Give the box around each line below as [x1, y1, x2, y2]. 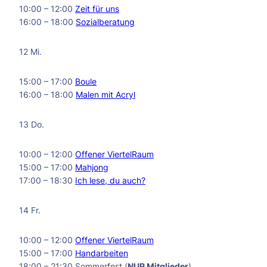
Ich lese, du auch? [75, 175, 145, 185]
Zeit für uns [75, 4, 119, 14]
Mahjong [75, 162, 108, 172]
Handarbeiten [75, 248, 128, 258]
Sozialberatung [76, 17, 135, 27]
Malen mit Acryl [76, 89, 135, 100]
